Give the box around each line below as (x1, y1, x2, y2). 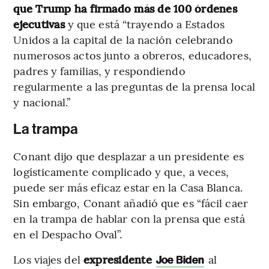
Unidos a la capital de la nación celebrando (13, 31, 233, 47)
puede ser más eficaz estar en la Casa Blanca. (13, 179, 243, 195)
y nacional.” (13, 94, 71, 109)
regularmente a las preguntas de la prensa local (13, 78, 256, 94)
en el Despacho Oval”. (13, 226, 122, 241)
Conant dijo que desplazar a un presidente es (13, 148, 244, 163)
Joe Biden (156, 253, 205, 267)
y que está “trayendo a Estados (64, 16, 225, 31)
